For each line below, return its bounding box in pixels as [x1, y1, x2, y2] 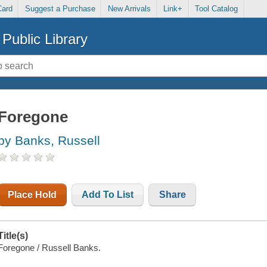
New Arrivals [107, 4, 151, 14]
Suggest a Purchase [24, 4, 95, 14]
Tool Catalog [195, 4, 238, 14]
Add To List [82, 190, 134, 200]
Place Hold [8, 190, 57, 200]
